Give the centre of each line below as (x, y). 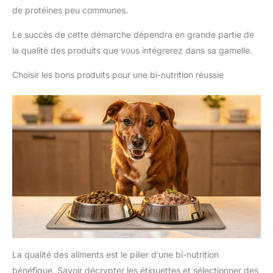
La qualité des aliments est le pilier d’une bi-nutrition (115, 255)
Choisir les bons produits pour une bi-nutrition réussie (118, 74)
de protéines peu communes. (70, 10)
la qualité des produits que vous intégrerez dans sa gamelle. (132, 50)
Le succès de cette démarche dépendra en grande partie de (133, 34)
